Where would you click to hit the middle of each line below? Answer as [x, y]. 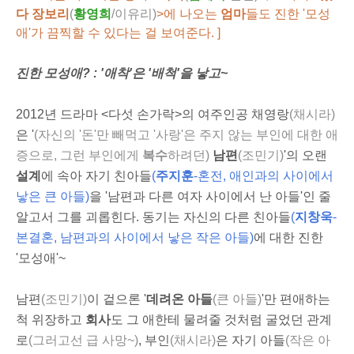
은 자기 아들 [250, 340]
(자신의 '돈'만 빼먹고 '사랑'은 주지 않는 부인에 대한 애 [186, 135]
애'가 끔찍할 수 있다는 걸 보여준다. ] [118, 33]
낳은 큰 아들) [53, 196]
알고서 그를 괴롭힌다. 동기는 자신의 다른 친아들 [153, 217]
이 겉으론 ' [117, 299]
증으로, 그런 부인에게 [79, 155]
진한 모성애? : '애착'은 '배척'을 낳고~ [122, 73]
